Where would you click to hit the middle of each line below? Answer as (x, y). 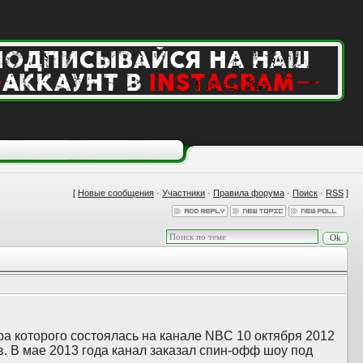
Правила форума (249, 193)
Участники (184, 193)
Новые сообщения (116, 193)
